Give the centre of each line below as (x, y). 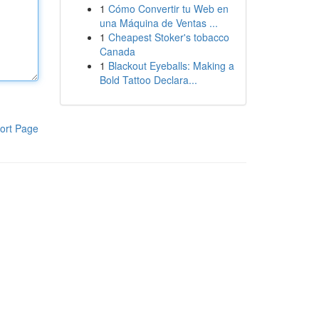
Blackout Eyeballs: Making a (171, 66)
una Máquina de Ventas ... (158, 23)
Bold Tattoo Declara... (148, 80)
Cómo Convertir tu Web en (168, 9)
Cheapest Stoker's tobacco (168, 37)
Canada (117, 51)
